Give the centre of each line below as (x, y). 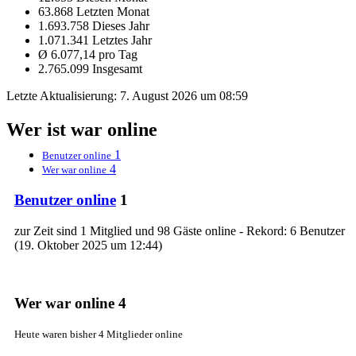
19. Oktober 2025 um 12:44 (88, 245)
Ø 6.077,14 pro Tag (88, 54)
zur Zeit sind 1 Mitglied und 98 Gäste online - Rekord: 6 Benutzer (180, 230)
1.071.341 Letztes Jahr (95, 40)
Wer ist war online (82, 129)
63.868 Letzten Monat (94, 11)
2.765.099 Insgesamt (90, 68)
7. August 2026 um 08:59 (184, 95)
